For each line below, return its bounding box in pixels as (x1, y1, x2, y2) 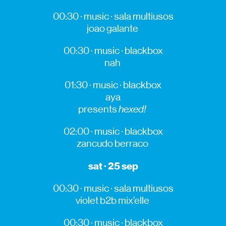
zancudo (76, 137, 113, 149)
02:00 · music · (63, 125, 125, 137)
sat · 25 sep (88, 159, 138, 172)
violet (75, 194, 98, 206)
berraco (114, 137, 148, 149)
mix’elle (118, 194, 149, 206)
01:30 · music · (65, 79, 123, 91)
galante (104, 22, 138, 34)
